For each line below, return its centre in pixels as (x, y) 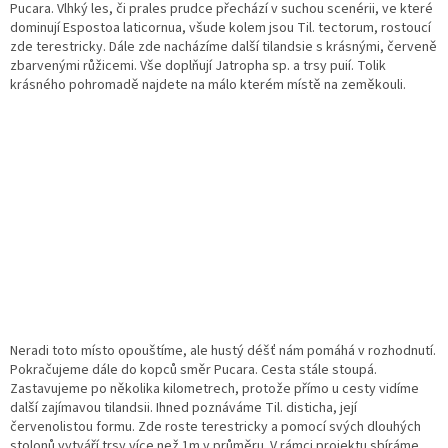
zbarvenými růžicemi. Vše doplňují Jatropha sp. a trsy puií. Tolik (198, 65)
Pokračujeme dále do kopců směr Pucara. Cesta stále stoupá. (193, 369)
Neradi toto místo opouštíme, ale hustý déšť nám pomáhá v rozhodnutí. (223, 350)
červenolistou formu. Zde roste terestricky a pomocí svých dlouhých (215, 426)
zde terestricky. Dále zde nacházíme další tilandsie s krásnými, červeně (223, 46)
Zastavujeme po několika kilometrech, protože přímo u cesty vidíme (214, 388)
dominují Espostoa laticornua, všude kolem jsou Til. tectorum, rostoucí (220, 27)
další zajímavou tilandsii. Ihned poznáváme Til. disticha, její (183, 407)
